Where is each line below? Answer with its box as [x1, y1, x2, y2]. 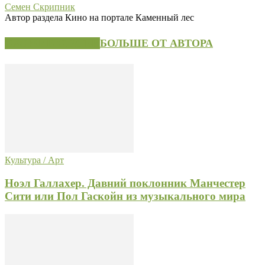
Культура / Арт [5, 155, 64, 166]
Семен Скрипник [5, 2, 75, 12]
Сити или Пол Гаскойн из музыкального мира [5, 189, 245, 202]
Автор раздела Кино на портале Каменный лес [5, 12, 194, 23]
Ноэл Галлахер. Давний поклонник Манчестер [5, 176, 245, 189]
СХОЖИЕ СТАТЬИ [5, 37, 100, 50]
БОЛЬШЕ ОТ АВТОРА [100, 37, 213, 50]
